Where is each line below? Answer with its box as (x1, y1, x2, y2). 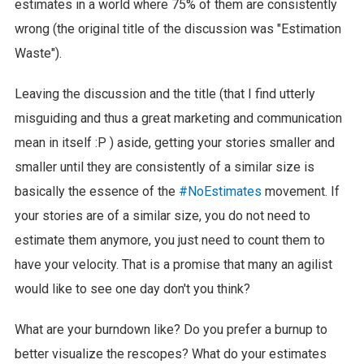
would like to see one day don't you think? (14, 280, 250, 297)
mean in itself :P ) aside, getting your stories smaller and (14, 134, 335, 150)
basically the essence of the (14, 183, 179, 199)
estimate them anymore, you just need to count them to (14, 232, 325, 248)
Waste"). (14, 45, 62, 61)
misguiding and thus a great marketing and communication (14, 110, 342, 126)
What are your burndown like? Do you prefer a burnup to (14, 321, 327, 337)
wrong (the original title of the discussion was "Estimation (14, 20, 341, 37)
